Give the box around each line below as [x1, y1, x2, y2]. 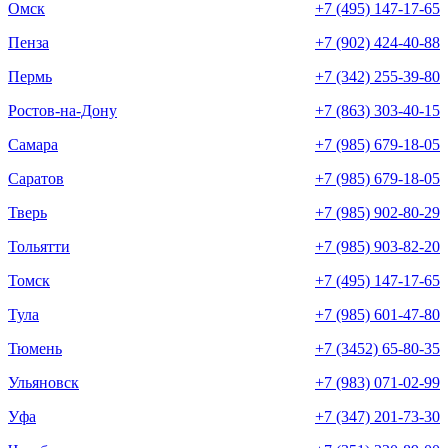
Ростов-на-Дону [8, 102, 117, 120]
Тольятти [8, 238, 70, 256]
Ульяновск [8, 374, 79, 392]
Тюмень [8, 340, 62, 358]
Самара [8, 136, 58, 154]
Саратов [8, 170, 64, 188]
